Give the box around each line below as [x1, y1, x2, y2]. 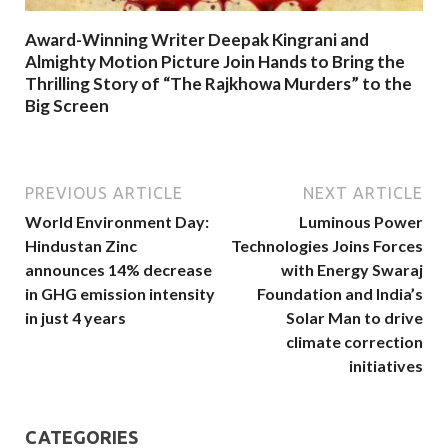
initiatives [349, 356, 423, 376]
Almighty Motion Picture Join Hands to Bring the [25, 50, 405, 72]
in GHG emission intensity [25, 284, 215, 304]
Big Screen [25, 94, 109, 116]
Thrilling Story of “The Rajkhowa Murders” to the [25, 72, 412, 94]
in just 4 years [25, 308, 126, 328]
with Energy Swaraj [281, 260, 423, 280]
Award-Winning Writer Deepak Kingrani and [25, 28, 369, 50]
